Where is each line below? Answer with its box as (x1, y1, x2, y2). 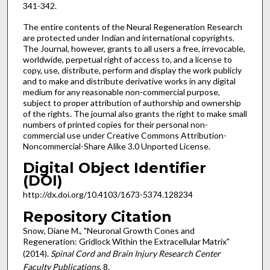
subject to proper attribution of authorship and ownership (22, 97, 241, 108)
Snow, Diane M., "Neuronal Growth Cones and (22, 225, 195, 236)
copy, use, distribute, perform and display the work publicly (22, 64, 242, 75)
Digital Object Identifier (22, 159, 206, 177)
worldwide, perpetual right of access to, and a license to (22, 54, 232, 64)
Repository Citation (22, 208, 172, 226)
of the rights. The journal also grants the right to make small (22, 108, 247, 119)
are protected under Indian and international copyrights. (22, 32, 234, 43)
